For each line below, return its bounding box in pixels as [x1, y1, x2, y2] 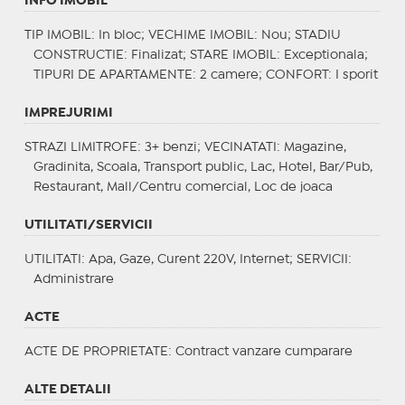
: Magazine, [276, 141, 346, 153]
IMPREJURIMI [24, 107, 113, 118]
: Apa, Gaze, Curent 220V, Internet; [80, 253, 297, 265]
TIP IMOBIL [24, 29, 91, 41]
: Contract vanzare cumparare [167, 345, 353, 357]
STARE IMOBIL [189, 49, 277, 61]
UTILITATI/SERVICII [24, 219, 153, 231]
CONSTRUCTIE [33, 49, 124, 61]
